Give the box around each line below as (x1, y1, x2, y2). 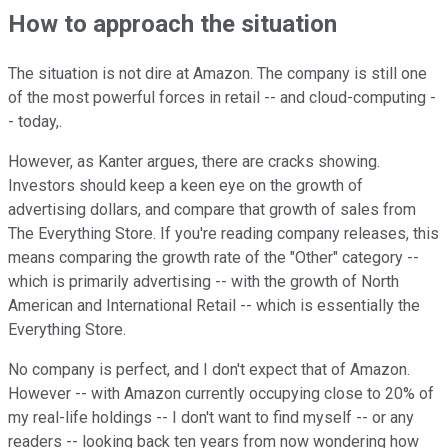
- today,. (8, 112, 62, 132)
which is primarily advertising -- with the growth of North (8, 272, 399, 292)
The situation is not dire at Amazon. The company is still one (8, 64, 427, 84)
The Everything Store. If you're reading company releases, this (8, 224, 439, 244)
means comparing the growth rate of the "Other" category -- (8, 248, 419, 268)
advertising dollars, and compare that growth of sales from (8, 200, 416, 220)
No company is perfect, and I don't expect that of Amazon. (8, 360, 410, 380)
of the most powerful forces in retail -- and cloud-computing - (8, 88, 436, 108)
